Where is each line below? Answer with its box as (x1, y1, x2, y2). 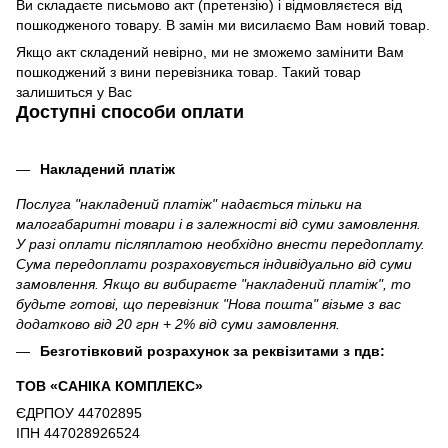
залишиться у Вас (16, 84, 132, 101)
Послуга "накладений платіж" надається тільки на (16, 195, 362, 212)
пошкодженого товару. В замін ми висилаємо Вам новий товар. (16, 17, 430, 34)
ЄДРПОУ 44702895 (16, 405, 142, 422)
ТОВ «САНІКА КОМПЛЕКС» (16, 378, 203, 395)
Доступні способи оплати (16, 102, 244, 123)
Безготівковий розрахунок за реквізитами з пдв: (40, 342, 385, 359)
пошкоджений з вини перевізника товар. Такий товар (16, 64, 361, 81)
